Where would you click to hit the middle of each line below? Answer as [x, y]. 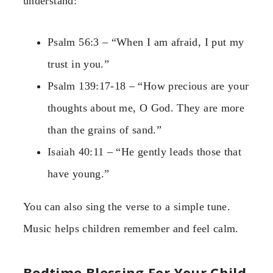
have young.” [79, 173]
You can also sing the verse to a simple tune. [127, 206]
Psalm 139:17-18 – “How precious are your [148, 86]
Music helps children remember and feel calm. [131, 228]
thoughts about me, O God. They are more [146, 108]
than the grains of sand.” [105, 129]
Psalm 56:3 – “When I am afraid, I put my [146, 42]
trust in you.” [79, 64]
